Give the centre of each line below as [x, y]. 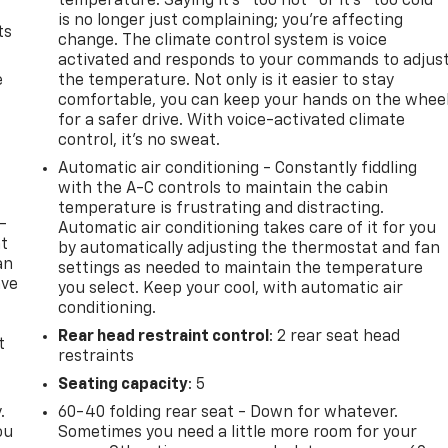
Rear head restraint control [164, 336]
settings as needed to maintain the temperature [241, 268]
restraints [96, 356]
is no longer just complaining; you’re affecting [231, 20]
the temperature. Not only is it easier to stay [226, 80]
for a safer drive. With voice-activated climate [232, 120]
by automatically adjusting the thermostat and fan [249, 248]
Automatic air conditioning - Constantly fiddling [238, 168]
